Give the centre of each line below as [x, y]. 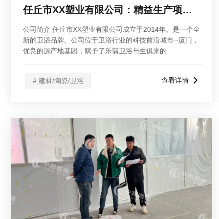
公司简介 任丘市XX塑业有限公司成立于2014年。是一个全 [111, 29]
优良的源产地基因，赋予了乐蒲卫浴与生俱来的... [98, 51]
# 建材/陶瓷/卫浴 [58, 81]
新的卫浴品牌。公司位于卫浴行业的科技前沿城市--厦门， [111, 40]
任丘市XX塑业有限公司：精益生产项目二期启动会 [187, 10]
